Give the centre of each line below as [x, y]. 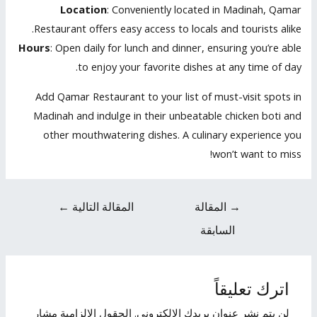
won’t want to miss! [257, 153]
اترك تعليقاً [252, 290]
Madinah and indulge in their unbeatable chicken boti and [167, 115]
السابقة [218, 230]
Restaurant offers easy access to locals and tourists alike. [167, 29]
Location [83, 10]
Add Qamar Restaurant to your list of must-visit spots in [168, 96]
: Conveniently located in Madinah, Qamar [204, 10]
